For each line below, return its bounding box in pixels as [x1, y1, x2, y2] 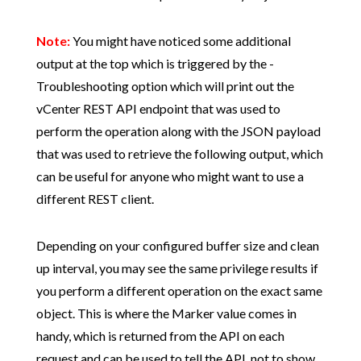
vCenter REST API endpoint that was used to [35, 100, 280, 116]
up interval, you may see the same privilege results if [35, 259, 318, 276]
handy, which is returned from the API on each [35, 327, 284, 343]
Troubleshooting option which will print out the [35, 77, 294, 93]
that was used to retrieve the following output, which [35, 145, 323, 161]
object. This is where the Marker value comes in [35, 305, 297, 321]
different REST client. [35, 190, 154, 206]
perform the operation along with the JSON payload [35, 122, 321, 139]
